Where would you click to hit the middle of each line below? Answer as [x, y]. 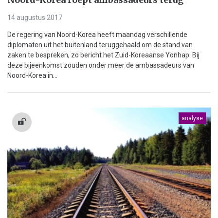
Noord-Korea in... [32, 75]
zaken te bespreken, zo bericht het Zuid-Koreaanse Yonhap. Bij [103, 55]
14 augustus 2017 [35, 17]
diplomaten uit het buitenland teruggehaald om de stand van [100, 45]
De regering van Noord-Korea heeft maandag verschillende [97, 34]
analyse [192, 118]
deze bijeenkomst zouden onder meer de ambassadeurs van [101, 65]
